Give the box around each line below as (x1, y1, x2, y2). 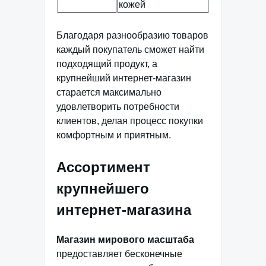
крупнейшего (56, 180, 149, 197)
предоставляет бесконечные (56, 248, 182, 259)
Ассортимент (56, 159, 150, 175)
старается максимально (56, 87, 161, 97)
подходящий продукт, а (56, 58, 157, 69)
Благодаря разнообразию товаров (56, 30, 208, 40)
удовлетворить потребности (56, 101, 179, 112)
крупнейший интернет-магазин (56, 72, 191, 83)
